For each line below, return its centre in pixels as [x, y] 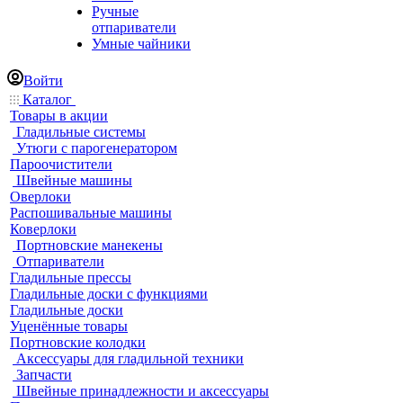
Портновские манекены [90, 245]
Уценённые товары [69, 326]
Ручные [115, 11]
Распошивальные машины [91, 213]
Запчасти [44, 375]
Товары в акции [59, 116]
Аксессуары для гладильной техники [130, 358]
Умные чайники [141, 44]
